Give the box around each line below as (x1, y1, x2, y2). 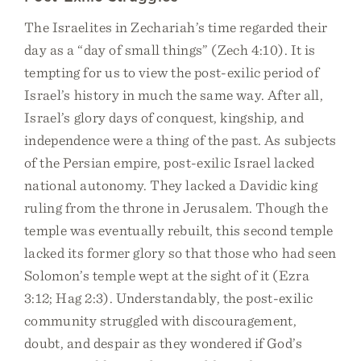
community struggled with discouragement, (24, 312, 297, 329)
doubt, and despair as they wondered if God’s (24, 334, 302, 351)
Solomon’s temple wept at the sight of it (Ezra (24, 267, 309, 284)
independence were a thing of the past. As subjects (24, 131, 337, 148)
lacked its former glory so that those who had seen (24, 244, 337, 261)
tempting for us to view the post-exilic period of (24, 64, 319, 81)
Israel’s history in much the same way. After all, (24, 86, 323, 103)
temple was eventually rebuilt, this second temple (24, 222, 334, 239)
